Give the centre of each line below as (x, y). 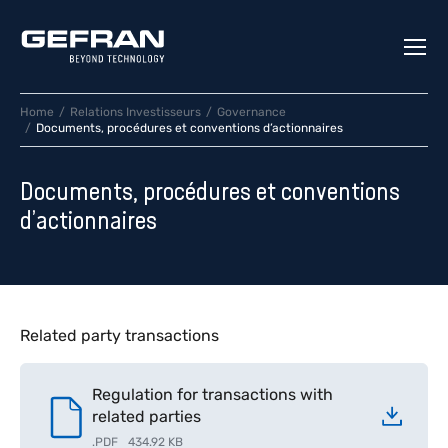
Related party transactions (119, 335)
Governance (251, 112)
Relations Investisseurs (135, 112)
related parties (146, 416)
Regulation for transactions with (212, 394)
